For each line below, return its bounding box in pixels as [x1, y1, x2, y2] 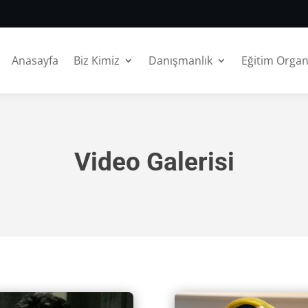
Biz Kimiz [73, 53, 120, 68]
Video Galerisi [74, 146, 234, 177]
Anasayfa [11, 53, 58, 68]
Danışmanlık [148, 53, 212, 68]
